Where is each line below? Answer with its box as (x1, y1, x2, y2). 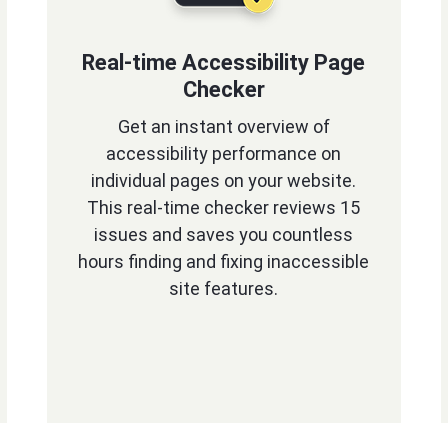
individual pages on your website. (91, 170, 357, 191)
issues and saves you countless (94, 224, 354, 245)
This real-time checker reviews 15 (87, 197, 361, 218)
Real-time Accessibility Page (82, 50, 366, 75)
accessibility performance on (106, 143, 342, 164)
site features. (169, 278, 279, 299)
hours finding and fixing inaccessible (78, 251, 370, 272)
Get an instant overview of (117, 116, 330, 137)
